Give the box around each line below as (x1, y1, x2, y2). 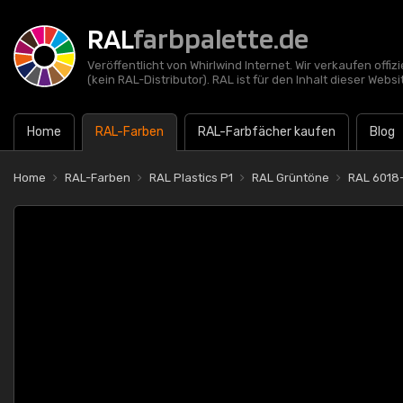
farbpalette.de (133, 21, 309, 56)
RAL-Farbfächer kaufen (198, 124, 336, 139)
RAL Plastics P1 (149, 171, 233, 184)
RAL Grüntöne (252, 171, 329, 184)
